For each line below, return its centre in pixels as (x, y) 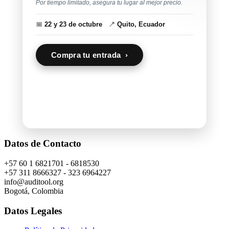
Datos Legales (33, 211)
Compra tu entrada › (89, 55)
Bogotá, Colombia (34, 191)
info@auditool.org (34, 181)
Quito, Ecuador (140, 24)
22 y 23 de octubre (75, 24)
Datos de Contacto (43, 144)
